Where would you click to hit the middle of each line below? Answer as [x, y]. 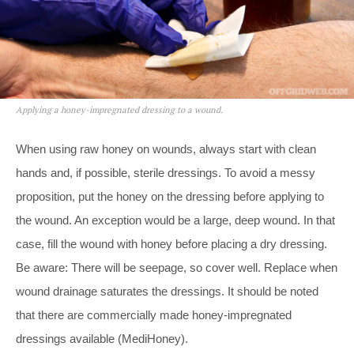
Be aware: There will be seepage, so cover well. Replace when [177, 267]
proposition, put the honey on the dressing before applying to [170, 196]
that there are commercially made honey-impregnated [154, 315]
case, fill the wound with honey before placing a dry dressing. [171, 244]
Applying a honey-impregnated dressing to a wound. [119, 110]
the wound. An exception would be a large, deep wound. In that [175, 220]
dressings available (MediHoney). [102, 339]
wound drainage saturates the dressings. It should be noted [167, 291]
